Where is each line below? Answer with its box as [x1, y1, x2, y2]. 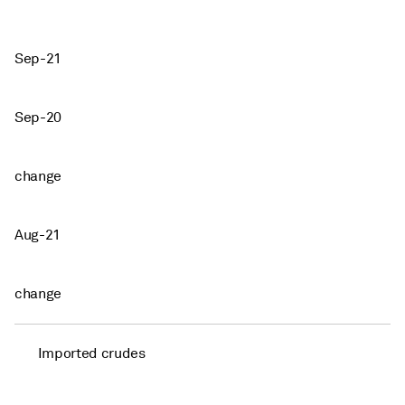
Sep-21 [14, 49, 62, 68]
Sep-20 [14, 108, 62, 127]
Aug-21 [14, 225, 61, 244]
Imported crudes [37, 344, 146, 363]
